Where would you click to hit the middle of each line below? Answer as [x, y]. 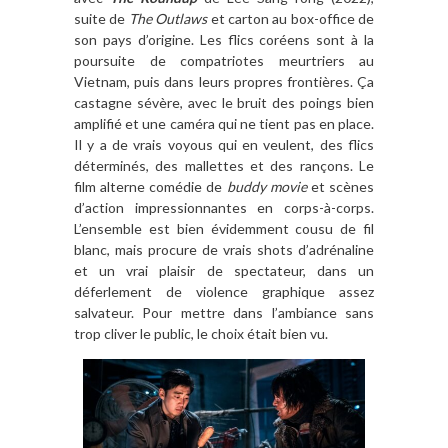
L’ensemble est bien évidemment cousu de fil [224, 228]
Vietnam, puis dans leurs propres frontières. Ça [224, 81]
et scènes [340, 186]
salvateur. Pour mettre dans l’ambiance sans [224, 312]
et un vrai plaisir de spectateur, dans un [224, 270]
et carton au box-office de [290, 18]
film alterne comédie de [150, 186]
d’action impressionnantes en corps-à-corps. [224, 207]
